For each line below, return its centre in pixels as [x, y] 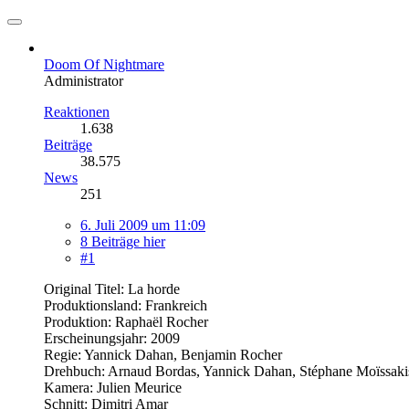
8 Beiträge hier [123, 241]
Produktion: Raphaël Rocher [126, 321]
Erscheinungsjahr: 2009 [112, 338]
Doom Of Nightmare [104, 64]
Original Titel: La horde [112, 288]
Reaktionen [77, 111]
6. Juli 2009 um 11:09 [143, 225]
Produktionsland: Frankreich [126, 305]
